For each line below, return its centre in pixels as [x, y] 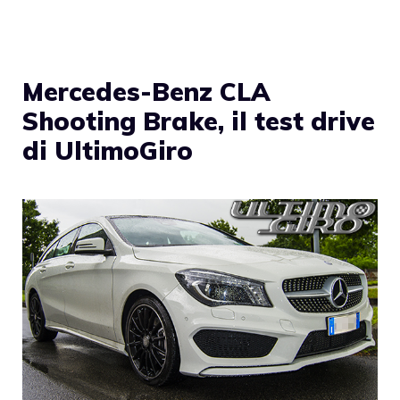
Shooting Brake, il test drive [199, 121]
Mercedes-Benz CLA [146, 92]
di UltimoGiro [108, 151]
